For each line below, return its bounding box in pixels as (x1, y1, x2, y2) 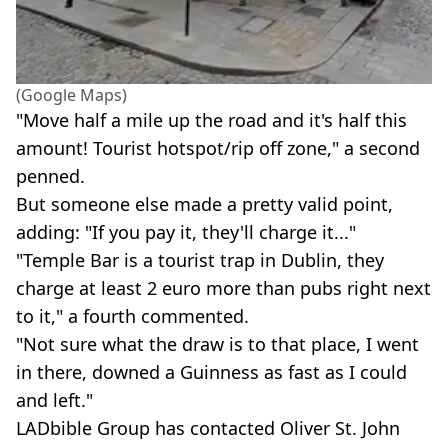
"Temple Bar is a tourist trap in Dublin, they (16, 248, 384, 273)
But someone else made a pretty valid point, (16, 192, 393, 217)
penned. (16, 164, 85, 189)
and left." (16, 388, 93, 413)
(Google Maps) (16, 84, 127, 107)
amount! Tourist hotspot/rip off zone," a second (16, 136, 420, 161)
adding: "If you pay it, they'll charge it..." (16, 220, 356, 245)
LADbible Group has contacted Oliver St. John (16, 416, 400, 441)
